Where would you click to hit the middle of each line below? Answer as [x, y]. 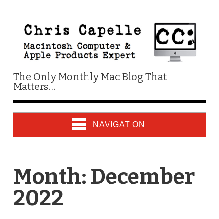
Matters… [34, 86]
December [142, 176]
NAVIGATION [119, 124]
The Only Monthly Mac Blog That [90, 77]
